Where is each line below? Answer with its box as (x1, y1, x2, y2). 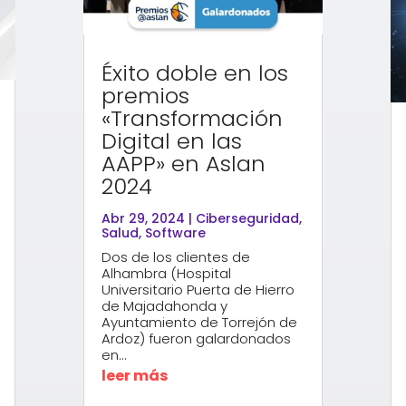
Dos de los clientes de (101, 246, 251, 266)
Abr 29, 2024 (101, 208, 186, 227)
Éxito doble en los (101, 57, 289, 88)
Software (145, 223, 207, 242)
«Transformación (101, 102, 284, 133)
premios (101, 80, 190, 111)
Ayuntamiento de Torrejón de (101, 312, 298, 332)
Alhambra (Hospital (101, 263, 232, 283)
